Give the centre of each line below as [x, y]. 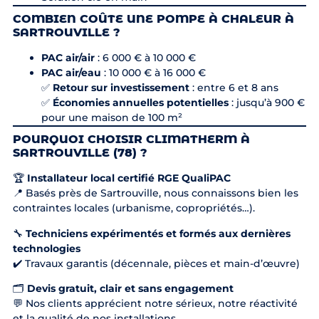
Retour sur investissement [121, 88]
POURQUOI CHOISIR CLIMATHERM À [131, 140]
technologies [46, 248]
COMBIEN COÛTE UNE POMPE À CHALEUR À [153, 19]
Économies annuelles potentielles [140, 103]
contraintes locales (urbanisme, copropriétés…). [134, 208]
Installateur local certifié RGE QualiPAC [129, 178]
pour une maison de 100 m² [111, 118]
